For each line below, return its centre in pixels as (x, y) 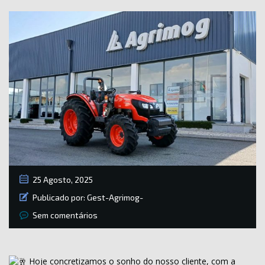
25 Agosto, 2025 (63, 180)
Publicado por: (59, 197)
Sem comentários (65, 215)
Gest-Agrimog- (115, 197)
